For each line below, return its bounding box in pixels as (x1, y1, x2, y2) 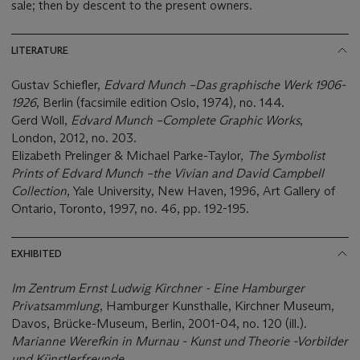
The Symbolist (247, 147, 325, 163)
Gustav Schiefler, (11, 76, 104, 92)
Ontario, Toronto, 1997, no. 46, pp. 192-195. (11, 200, 249, 216)
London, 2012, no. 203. (11, 129, 140, 145)
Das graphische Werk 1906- (195, 76, 346, 92)
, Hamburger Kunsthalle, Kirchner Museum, (100, 297, 334, 313)
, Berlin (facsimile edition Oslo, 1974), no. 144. (36, 94, 288, 110)
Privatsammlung (11, 297, 100, 313)
